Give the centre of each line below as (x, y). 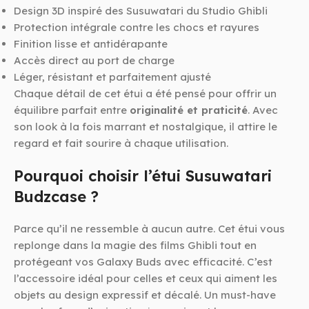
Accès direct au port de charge (94, 61)
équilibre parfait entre (72, 110)
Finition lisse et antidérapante (91, 44)
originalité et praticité (189, 110)
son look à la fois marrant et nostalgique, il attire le (146, 127)
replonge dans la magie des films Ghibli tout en (135, 246)
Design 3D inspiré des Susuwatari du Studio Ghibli (141, 11)
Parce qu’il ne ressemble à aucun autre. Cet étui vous (149, 229)
